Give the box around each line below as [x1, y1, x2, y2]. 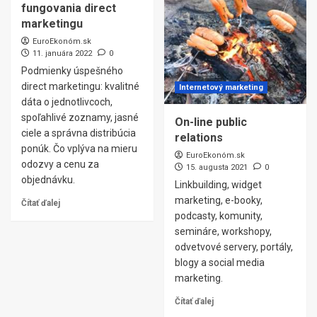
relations [174, 131, 223, 144]
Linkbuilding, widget [174, 179, 262, 190]
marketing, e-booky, [174, 195, 263, 206]
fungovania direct [21, 1, 116, 15]
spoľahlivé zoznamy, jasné [21, 112, 139, 123]
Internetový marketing [178, 83, 263, 92]
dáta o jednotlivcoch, [21, 96, 113, 108]
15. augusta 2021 [185, 163, 248, 172]
